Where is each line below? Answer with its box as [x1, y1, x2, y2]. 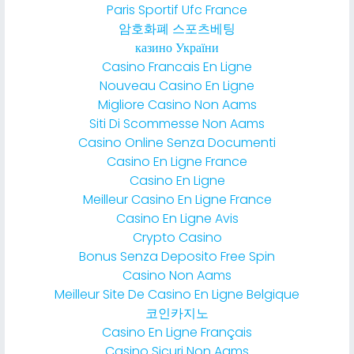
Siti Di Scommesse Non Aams [89, 115, 265, 134]
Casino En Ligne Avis [115, 209, 239, 228]
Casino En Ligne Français [102, 323, 252, 342]
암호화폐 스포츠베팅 [119, 20, 235, 39]
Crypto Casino [132, 228, 222, 247]
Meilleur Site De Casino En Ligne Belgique [55, 285, 299, 304]
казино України [135, 39, 219, 58]
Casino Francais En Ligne [102, 58, 252, 77]
